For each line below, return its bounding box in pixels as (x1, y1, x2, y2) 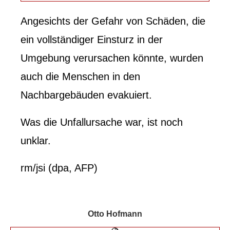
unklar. (21, 135, 51, 146)
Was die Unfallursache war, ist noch (21, 116, 183, 128)
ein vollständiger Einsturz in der (21, 33, 163, 45)
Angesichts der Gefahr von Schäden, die (21, 15, 205, 27)
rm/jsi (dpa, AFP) (21, 162, 98, 174)
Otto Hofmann (88, 209, 142, 218)
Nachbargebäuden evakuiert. (21, 89, 152, 101)
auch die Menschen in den (21, 70, 140, 82)
